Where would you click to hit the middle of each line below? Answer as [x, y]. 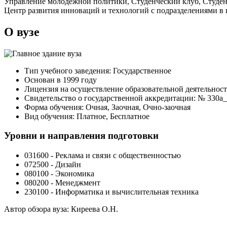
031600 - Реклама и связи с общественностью [103, 156]
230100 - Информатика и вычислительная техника [111, 192]
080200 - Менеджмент [62, 183]
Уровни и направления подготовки [81, 136]
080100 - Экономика [59, 174]
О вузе [22, 32]
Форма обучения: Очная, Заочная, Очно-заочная [107, 107]
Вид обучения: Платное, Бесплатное [87, 116]
